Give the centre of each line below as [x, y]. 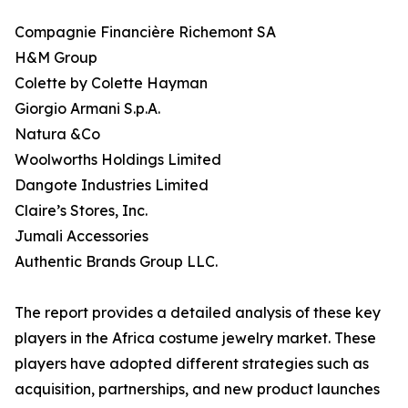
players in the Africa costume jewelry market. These [195, 338]
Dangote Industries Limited [112, 185]
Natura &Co [57, 134]
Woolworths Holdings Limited [118, 160]
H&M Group [56, 58]
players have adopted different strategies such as [192, 364]
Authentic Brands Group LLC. [116, 262]
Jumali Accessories [82, 236]
